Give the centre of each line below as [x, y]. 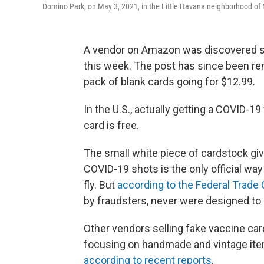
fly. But [100, 185]
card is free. [111, 125]
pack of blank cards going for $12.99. [169, 82]
